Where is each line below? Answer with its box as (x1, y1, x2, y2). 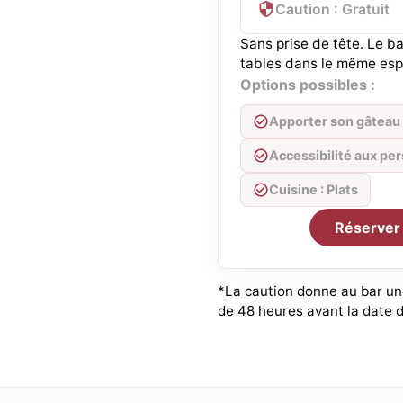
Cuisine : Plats (269, 182, 358, 197)
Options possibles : (240, 76, 375, 94)
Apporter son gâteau (269, 113, 400, 129)
